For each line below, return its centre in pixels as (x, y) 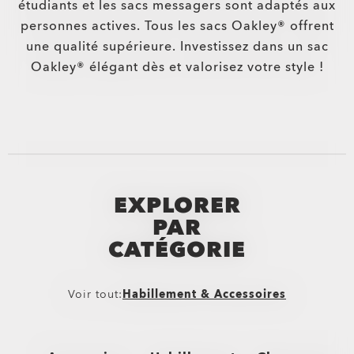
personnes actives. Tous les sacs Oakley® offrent (177, 26)
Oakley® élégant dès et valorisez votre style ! (177, 67)
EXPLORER (177, 205)
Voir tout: (95, 294)
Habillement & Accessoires (204, 294)
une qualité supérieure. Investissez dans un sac (177, 47)
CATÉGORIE (177, 250)
